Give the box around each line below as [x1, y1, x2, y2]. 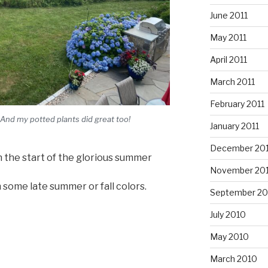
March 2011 [209, 76, 255, 87]
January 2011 [209, 120, 259, 131]
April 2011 [209, 54, 247, 65]
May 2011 [209, 32, 246, 42]
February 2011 [209, 98, 264, 109]
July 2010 [209, 209, 246, 220]
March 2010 [209, 253, 257, 264]
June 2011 [209, 10, 248, 20]
